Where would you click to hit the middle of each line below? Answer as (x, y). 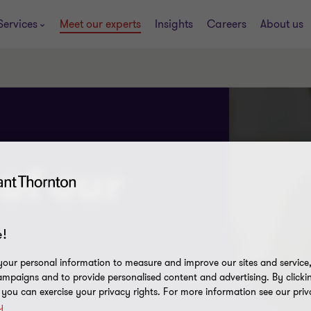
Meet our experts (100, 24)
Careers (226, 24)
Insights (174, 24)
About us (281, 24)
